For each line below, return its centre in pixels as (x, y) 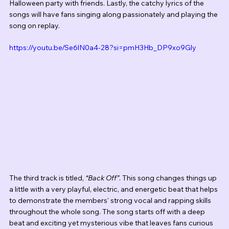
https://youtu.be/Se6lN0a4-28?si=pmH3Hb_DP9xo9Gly (103, 48)
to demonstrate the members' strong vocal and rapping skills (111, 200)
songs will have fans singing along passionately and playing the (114, 15)
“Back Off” (102, 178)
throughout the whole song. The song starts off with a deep (108, 211)
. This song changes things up (169, 178)
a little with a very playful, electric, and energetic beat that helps (114, 189)
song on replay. (35, 26)
